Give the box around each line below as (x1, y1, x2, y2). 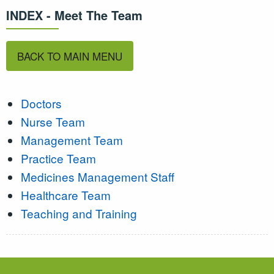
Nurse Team (20, 113, 85, 130)
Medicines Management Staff (20, 168, 174, 185)
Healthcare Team (20, 186, 111, 203)
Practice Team (20, 149, 96, 166)
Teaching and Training (20, 204, 137, 221)
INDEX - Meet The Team (6, 6, 143, 24)
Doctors (20, 94, 62, 111)
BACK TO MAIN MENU (17, 48, 123, 64)
